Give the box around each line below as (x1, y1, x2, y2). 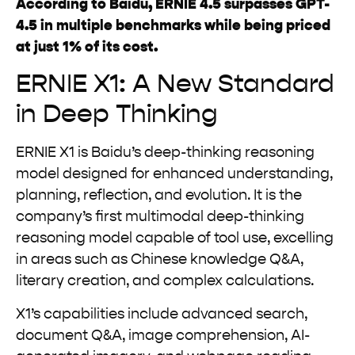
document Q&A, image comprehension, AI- (16, 328, 310, 343)
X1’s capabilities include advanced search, (16, 307, 307, 322)
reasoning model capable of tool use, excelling (16, 231, 334, 246)
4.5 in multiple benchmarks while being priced (16, 18, 330, 33)
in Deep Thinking (16, 102, 218, 128)
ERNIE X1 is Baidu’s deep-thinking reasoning (16, 146, 315, 161)
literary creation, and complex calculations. (16, 274, 314, 289)
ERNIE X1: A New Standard (16, 72, 334, 98)
